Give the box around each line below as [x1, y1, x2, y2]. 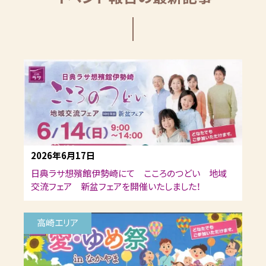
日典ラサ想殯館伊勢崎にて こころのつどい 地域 [31, 167, 227, 180]
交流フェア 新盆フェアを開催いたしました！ [31, 180, 201, 193]
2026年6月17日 [31, 149, 95, 162]
